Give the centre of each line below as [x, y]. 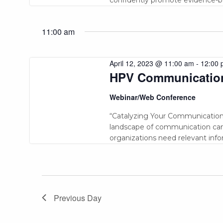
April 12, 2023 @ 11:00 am [152, 63]
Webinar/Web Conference [152, 97]
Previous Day [78, 198]
